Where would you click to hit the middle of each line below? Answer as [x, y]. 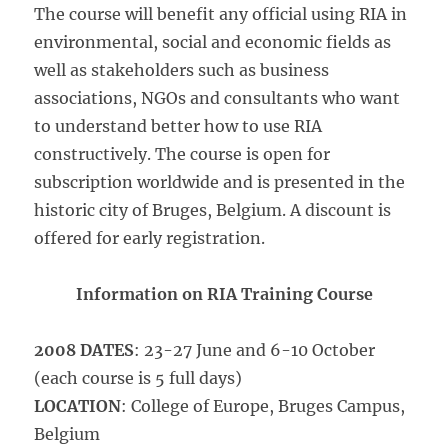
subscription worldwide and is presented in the [220, 182]
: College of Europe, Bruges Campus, [263, 406]
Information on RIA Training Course [224, 294]
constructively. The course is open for [182, 154]
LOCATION [78, 406]
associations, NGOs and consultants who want [217, 98]
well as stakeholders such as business [182, 70]
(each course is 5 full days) [138, 378]
